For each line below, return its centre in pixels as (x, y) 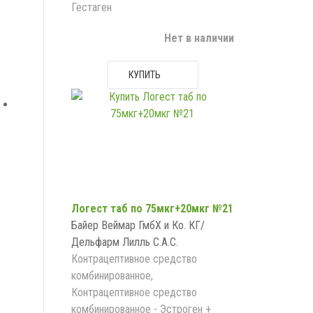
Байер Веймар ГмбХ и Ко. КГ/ (138, 225)
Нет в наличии (199, 38)
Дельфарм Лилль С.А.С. (125, 242)
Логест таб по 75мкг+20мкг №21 (152, 209)
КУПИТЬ (144, 75)
